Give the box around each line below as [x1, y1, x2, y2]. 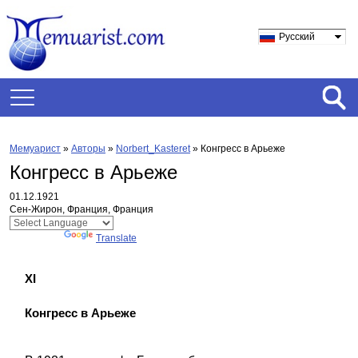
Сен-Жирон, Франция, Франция [10, 204, 153, 215]
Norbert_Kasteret [116, 143, 190, 154]
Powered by [10, 233, 64, 244]
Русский [279, 31, 315, 42]
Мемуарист [10, 143, 61, 154]
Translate [96, 233, 137, 244]
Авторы [71, 143, 105, 154]
